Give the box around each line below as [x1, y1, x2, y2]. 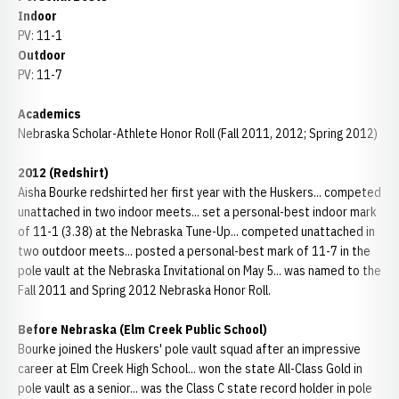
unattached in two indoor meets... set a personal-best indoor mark [18, 204, 377, 220]
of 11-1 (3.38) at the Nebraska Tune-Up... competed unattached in [18, 224, 375, 240]
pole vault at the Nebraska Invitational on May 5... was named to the [18, 263, 381, 279]
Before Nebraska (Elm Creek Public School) [18, 322, 267, 338]
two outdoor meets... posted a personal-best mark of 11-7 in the [18, 243, 370, 259]
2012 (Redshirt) [18, 165, 109, 181]
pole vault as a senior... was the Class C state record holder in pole [18, 380, 372, 396]
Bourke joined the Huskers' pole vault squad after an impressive [18, 341, 361, 357]
